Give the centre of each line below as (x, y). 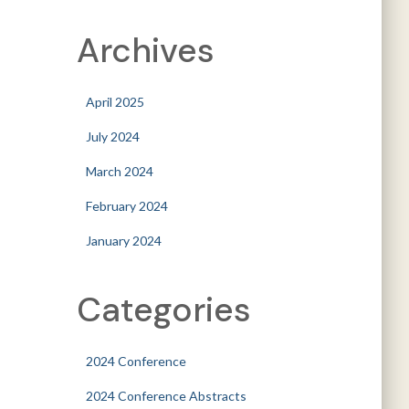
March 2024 (119, 171)
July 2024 (112, 136)
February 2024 (126, 206)
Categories (163, 309)
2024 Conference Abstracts (166, 396)
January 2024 (123, 241)
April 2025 (115, 102)
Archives (145, 50)
